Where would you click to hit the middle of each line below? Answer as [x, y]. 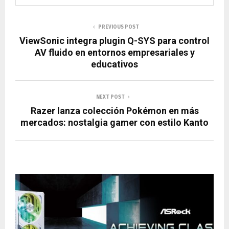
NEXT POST [110, 97]
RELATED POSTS [51, 159]
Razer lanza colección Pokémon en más [114, 110]
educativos [114, 64]
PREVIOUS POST [119, 27]
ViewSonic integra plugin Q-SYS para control [114, 40]
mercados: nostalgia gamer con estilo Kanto [114, 122]
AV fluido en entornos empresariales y [114, 52]
